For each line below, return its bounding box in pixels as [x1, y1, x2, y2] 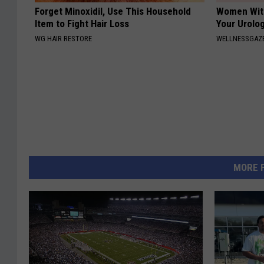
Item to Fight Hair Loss [35, 18, 129, 30]
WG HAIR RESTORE [35, 34, 92, 44]
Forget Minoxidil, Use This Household [35, 5, 191, 18]
